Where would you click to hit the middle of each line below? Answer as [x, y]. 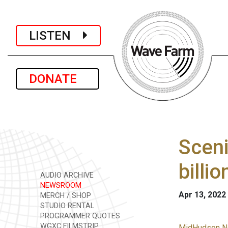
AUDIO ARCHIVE [66, 175]
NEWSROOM [60, 186]
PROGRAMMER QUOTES [79, 216]
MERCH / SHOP [65, 196]
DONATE [58, 79]
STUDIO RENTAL [66, 206]
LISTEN [56, 35]
